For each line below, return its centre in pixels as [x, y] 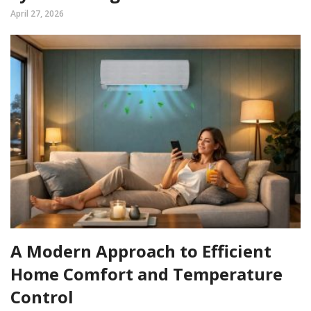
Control [42, 296]
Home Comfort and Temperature [146, 274]
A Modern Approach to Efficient [141, 251]
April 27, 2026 [37, 14]
